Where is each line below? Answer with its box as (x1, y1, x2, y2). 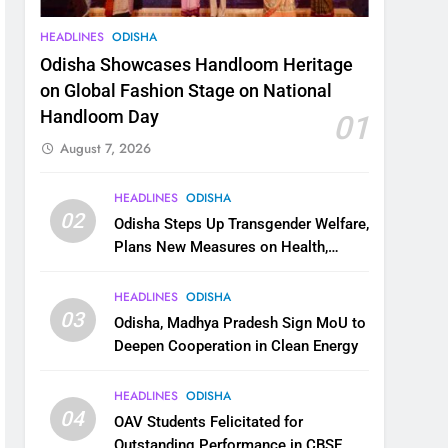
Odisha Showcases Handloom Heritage (40, 54, 354, 75)
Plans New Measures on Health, (113, 237, 328, 256)
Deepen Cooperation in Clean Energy (113, 336, 358, 355)
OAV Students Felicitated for (113, 412, 303, 431)
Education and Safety (113, 260, 254, 279)
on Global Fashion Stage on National (40, 80, 333, 101)
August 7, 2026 (60, 138, 152, 158)
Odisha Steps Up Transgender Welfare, (113, 214, 369, 233)
